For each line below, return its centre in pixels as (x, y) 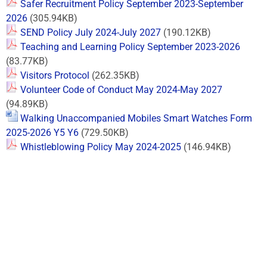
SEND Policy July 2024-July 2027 (91, 32)
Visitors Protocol (55, 75)
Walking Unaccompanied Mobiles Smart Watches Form (136, 118)
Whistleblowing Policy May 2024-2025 (101, 147)
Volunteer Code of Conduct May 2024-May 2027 (121, 90)
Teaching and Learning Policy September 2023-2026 (130, 47)
